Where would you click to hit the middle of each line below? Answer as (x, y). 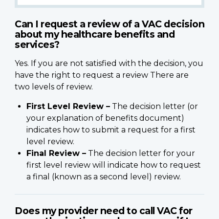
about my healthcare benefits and (95, 34)
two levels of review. (54, 87)
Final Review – (56, 153)
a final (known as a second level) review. (104, 176)
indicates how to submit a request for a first (111, 130)
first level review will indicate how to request (114, 165)
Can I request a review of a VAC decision (109, 24)
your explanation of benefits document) (105, 118)
